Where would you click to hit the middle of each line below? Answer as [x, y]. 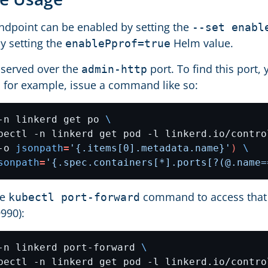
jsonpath [39, 148]
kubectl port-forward [74, 197]
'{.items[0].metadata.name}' [150, 148]
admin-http [114, 69]
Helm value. [202, 43]
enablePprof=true [118, 43]
